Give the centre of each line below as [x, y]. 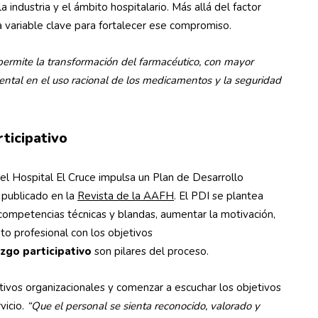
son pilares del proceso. [152, 251]
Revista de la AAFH [126, 196]
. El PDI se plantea [219, 196]
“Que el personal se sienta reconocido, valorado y [143, 306]
